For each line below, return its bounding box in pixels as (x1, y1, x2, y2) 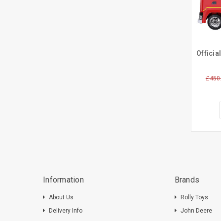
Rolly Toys (180, 194, 208, 201)
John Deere (180, 207, 212, 215)
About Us (49, 194, 74, 201)
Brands (174, 175, 200, 185)
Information (43, 175, 84, 185)
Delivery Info (49, 207, 82, 215)
